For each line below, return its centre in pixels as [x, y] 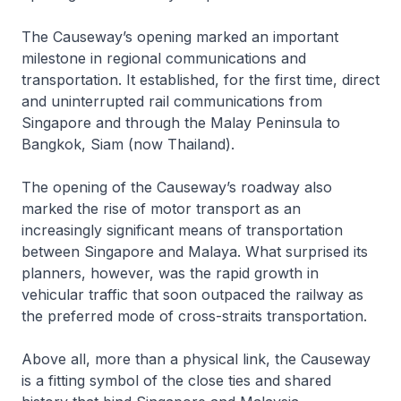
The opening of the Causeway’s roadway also [177, 187]
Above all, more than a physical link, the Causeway [196, 358]
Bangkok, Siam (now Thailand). [128, 144]
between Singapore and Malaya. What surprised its [195, 251]
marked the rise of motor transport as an [161, 208]
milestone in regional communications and [164, 58]
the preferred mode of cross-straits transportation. [194, 316]
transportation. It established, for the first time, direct [200, 79]
